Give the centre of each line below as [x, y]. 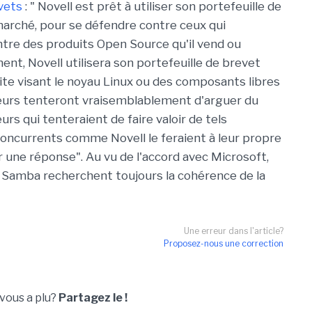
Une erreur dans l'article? [234, 231]
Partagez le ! [93, 298]
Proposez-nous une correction [224, 243]
